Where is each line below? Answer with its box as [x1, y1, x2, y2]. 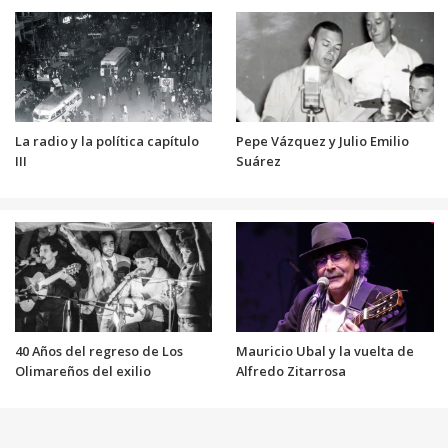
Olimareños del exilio [14, 362, 151, 381]
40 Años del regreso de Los [14, 342, 183, 361]
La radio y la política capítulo [14, 132, 199, 151]
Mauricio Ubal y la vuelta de [236, 342, 414, 361]
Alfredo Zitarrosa [236, 362, 346, 381]
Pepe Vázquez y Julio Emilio [236, 132, 409, 151]
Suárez [236, 152, 281, 171]
